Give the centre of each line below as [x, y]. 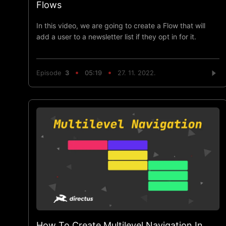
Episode [51, 73]
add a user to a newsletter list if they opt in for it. [116, 36]
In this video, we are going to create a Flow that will [121, 25]
